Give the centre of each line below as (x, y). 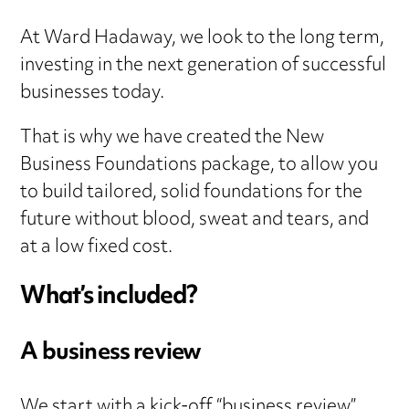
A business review (111, 353)
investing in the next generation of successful (204, 67)
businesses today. (93, 94)
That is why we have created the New (173, 139)
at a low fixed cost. (97, 248)
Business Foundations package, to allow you (199, 166)
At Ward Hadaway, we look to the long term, (203, 39)
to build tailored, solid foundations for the (192, 194)
